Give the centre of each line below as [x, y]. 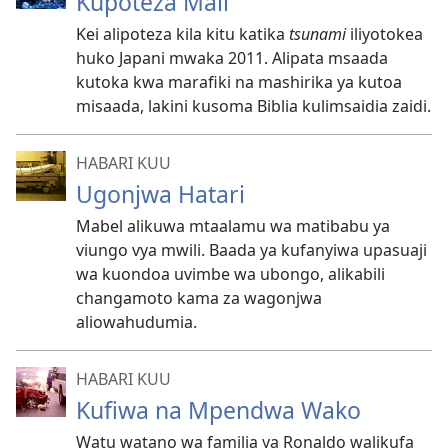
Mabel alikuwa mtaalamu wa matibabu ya [233, 226]
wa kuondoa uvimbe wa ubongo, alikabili [230, 274]
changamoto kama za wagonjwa [199, 298]
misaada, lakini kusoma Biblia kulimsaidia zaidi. [253, 106]
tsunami [319, 34]
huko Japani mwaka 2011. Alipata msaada [232, 58]
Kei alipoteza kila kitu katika [182, 34]
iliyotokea [386, 34]
